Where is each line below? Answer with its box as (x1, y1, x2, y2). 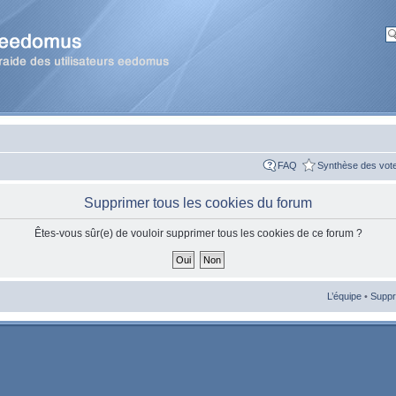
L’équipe (327, 291, 362, 301)
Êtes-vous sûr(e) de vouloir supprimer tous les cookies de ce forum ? (34, 227, 362, 240)
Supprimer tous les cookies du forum (84, 195, 312, 210)
